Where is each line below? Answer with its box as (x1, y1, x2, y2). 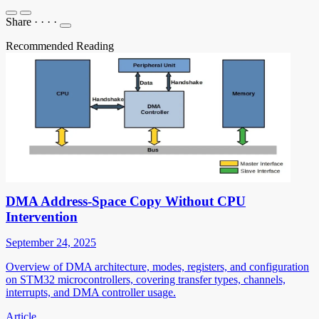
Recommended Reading (6, 39, 114, 52)
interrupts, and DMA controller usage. (6, 286, 176, 298)
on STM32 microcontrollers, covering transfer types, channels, (6, 273, 286, 286)
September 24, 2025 (6, 236, 96, 249)
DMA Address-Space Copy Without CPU (6, 193, 246, 209)
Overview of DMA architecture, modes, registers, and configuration (6, 260, 309, 273)
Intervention (6, 209, 78, 224)
